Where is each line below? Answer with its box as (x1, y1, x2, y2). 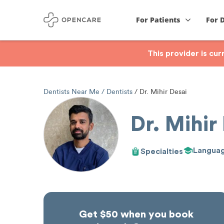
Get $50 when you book (78, 209, 193, 219)
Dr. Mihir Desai (137, 87, 187, 96)
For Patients (136, 15, 180, 24)
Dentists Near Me (43, 87, 101, 96)
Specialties (140, 147, 183, 155)
